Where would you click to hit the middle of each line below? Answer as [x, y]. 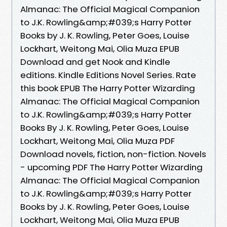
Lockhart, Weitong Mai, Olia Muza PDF [98, 141]
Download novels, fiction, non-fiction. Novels [113, 154]
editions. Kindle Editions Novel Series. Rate [108, 75]
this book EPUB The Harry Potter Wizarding [108, 88]
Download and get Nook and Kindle [95, 62]
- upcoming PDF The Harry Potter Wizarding [111, 167]
